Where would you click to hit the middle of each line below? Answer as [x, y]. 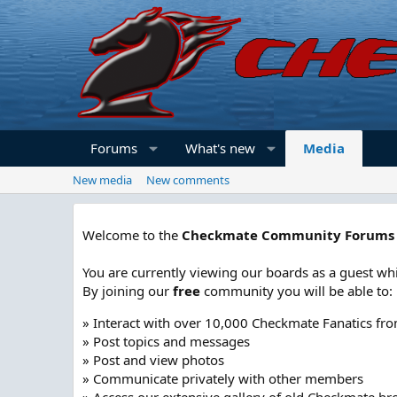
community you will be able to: [296, 291]
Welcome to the [132, 235]
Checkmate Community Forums [288, 235]
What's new [220, 148]
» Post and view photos [153, 360]
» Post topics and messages [166, 341]
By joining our [128, 291]
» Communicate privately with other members [223, 378]
